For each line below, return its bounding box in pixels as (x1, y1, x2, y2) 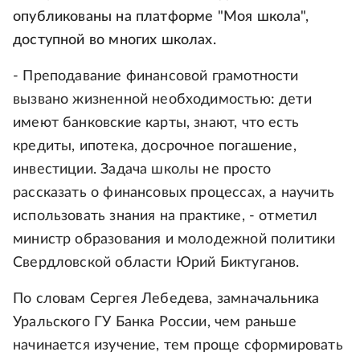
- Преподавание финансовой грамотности (13, 69, 299, 84)
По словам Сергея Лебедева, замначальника (13, 292, 320, 306)
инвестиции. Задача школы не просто (13, 162, 272, 177)
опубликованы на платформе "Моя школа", (13, 10, 309, 24)
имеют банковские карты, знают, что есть (13, 116, 300, 130)
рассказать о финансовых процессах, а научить (13, 186, 334, 200)
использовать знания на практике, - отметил (13, 209, 318, 223)
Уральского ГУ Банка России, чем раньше (13, 315, 297, 329)
